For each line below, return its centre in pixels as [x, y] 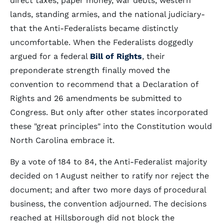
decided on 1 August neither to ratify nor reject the [109, 176]
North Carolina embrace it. [62, 140]
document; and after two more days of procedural [108, 190]
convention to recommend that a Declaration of [104, 84]
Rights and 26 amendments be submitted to [96, 98]
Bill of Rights [116, 56]
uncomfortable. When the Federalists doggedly [101, 42]
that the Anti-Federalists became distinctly [94, 28]
